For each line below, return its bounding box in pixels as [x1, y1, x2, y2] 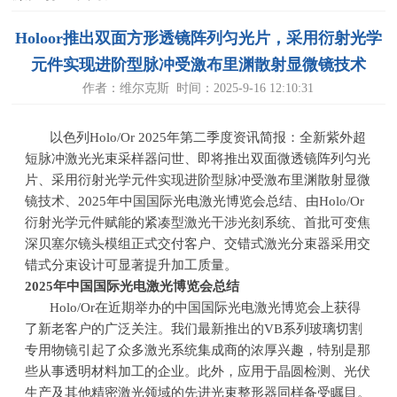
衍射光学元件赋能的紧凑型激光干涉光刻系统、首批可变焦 [25, 215, 371, 230]
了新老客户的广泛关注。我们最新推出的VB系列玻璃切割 [25, 322, 363, 336]
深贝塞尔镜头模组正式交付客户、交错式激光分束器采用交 [25, 237, 371, 251]
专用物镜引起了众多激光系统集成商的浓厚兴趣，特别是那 [25, 343, 371, 357]
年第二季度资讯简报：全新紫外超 [167, 130, 367, 144]
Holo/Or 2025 [90, 130, 167, 144]
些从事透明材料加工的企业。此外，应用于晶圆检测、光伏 [25, 364, 371, 378]
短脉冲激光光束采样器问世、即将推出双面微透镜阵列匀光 [25, 152, 371, 166]
